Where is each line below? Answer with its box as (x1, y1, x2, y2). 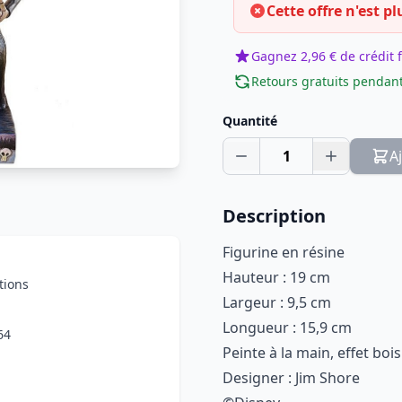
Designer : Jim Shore (223, 368, 360, 388)
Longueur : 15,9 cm (223, 318, 352, 337)
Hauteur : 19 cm (223, 267, 330, 287)
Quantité (223, 112, 277, 129)
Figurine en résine (223, 242, 345, 262)
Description (223, 204, 326, 228)
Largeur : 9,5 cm (223, 293, 335, 312)
